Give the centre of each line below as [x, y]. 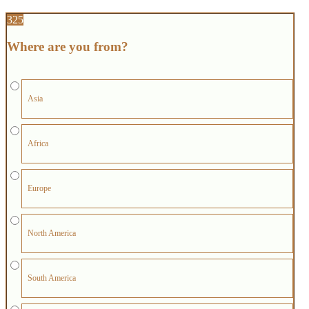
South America [52, 278]
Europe [39, 189]
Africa [38, 144]
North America [52, 233]
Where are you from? [68, 46]
